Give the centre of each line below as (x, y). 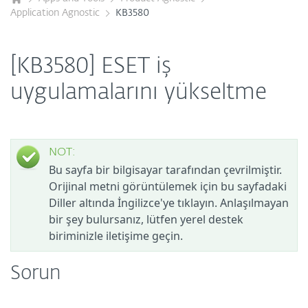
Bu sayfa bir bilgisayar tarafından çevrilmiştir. (165, 170)
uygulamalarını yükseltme (139, 93)
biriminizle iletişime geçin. (116, 236)
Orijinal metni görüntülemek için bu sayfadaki (168, 186)
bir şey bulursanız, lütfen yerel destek (146, 219)
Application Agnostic (55, 13)
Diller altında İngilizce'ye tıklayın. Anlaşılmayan (169, 203)
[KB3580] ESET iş (91, 67)
